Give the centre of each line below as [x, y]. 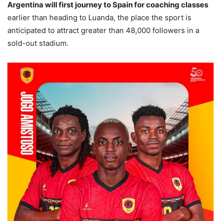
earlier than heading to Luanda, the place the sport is [99, 18]
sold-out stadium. [38, 43]
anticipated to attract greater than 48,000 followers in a [103, 31]
